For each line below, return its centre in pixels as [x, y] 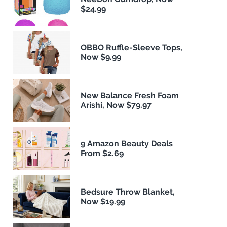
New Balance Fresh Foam [130, 96]
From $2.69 [102, 154]
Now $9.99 [101, 57]
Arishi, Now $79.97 [116, 105]
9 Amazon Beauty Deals [127, 144]
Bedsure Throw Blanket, [128, 192]
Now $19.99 [103, 202]
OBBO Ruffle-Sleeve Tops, [132, 48]
